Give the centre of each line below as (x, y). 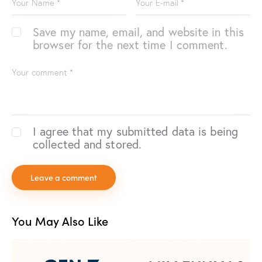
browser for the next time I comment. (130, 44)
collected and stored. (87, 144)
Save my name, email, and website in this (139, 32)
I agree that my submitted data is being (135, 132)
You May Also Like (60, 221)
